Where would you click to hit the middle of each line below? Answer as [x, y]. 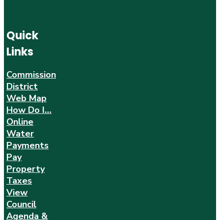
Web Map [27, 98]
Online [20, 122]
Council [21, 204]
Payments [27, 145]
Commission [31, 74]
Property [26, 169]
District [22, 86]
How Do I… [29, 110]
